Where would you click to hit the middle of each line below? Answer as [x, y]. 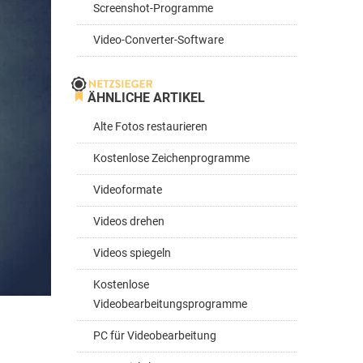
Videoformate [128, 190]
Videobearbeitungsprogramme [170, 304]
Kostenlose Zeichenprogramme [171, 158]
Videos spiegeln [132, 253]
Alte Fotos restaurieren [150, 127]
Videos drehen [129, 222]
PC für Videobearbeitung [155, 336]
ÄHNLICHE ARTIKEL [146, 98]
